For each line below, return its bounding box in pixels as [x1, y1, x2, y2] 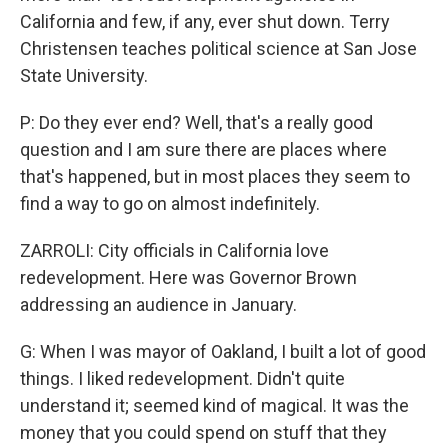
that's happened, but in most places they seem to [20, 166, 410, 187]
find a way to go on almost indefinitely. [20, 193, 320, 214]
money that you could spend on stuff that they [20, 422, 387, 443]
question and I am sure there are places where [20, 139, 387, 160]
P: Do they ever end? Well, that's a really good [20, 112, 373, 133]
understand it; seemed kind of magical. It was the [20, 395, 409, 416]
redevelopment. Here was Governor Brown [20, 267, 357, 288]
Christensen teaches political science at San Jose [20, 38, 417, 59]
